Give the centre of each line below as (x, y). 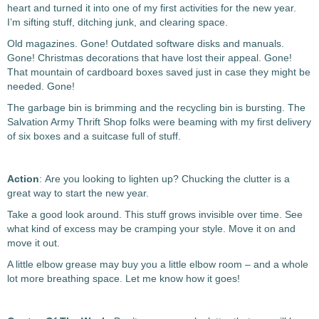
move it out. (33, 243)
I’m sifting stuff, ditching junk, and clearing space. (117, 22)
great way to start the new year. (78, 193)
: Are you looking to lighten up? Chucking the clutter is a (164, 179)
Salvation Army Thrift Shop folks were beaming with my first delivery (159, 122)
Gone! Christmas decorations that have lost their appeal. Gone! (150, 58)
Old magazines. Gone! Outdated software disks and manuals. (146, 43)
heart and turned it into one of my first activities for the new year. (152, 8)
